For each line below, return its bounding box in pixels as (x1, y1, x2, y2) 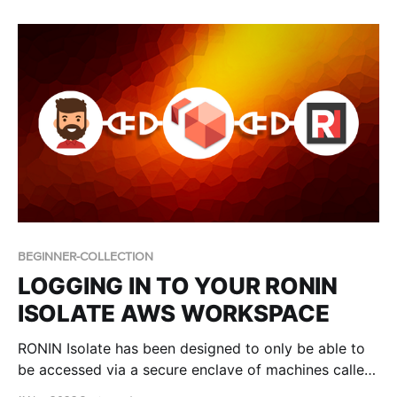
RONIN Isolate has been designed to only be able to (18, 339, 365, 358)
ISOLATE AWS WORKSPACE (18, 300, 330, 328)
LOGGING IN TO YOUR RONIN (18, 272, 338, 300)
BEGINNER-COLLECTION (18, 251, 153, 264)
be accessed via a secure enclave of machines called (18, 361, 373, 379)
